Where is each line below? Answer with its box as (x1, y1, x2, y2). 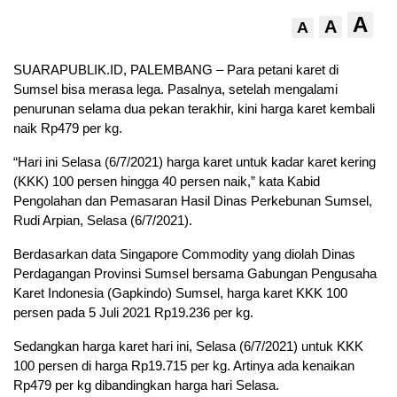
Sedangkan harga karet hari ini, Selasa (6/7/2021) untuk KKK (13, 339, 363, 354)
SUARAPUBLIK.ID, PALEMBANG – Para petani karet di (13, 62, 339, 78)
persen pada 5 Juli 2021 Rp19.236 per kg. (13, 305, 253, 321)
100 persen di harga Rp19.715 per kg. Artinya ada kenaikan (13, 358, 354, 374)
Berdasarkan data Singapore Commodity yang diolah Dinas (13, 246, 355, 262)
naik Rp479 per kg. (13, 121, 122, 136)
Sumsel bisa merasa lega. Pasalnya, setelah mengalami (13, 82, 338, 97)
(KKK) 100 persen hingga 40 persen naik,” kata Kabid (13, 174, 320, 190)
